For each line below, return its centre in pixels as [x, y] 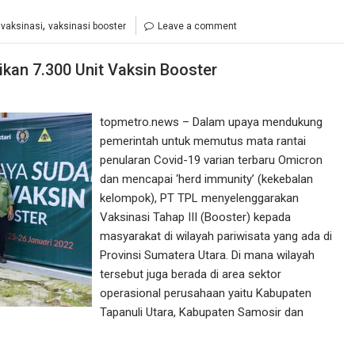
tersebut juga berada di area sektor [191, 274]
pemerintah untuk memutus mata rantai [203, 141]
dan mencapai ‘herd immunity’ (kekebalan [207, 179]
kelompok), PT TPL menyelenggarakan [200, 198]
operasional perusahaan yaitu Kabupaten [206, 293]
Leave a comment [197, 27]
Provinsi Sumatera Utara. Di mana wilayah [208, 255]
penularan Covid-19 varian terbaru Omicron [212, 160]
